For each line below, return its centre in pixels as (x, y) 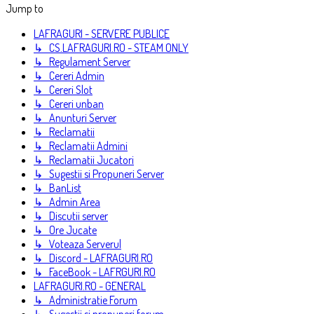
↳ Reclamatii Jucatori (84, 160)
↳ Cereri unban (69, 104)
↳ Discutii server (71, 216)
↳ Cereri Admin (69, 76)
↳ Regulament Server (82, 62)
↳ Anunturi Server (75, 118)
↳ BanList (57, 188)
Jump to (25, 8)
